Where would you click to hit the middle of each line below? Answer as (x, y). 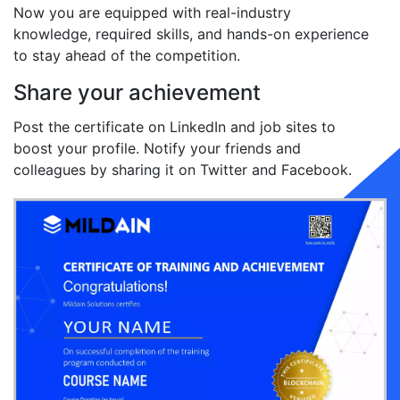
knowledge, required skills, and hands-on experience (191, 34)
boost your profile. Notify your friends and (157, 148)
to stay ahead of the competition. (127, 55)
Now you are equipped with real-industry (152, 12)
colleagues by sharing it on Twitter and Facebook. (183, 170)
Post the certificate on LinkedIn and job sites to (175, 127)
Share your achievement (137, 92)
